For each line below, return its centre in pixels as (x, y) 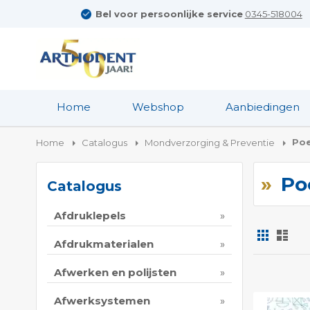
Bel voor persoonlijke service (169, 14)
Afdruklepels (90, 216)
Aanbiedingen (263, 107)
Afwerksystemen (102, 301)
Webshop (158, 107)
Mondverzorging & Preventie (210, 143)
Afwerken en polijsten (115, 273)
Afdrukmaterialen (104, 244)
